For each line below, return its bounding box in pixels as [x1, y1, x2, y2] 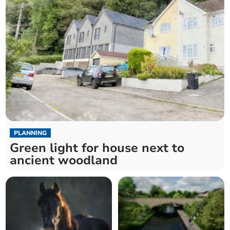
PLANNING [14, 129, 47, 138]
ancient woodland [10, 152, 118, 169]
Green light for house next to [10, 140, 185, 157]
